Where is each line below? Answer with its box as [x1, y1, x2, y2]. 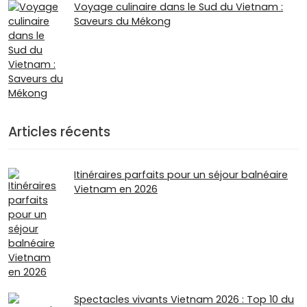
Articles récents [8, 123, 110, 142]
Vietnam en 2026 [74, 182, 158, 197]
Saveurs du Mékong [74, 14, 171, 29]
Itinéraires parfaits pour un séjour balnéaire [74, 168, 288, 182]
